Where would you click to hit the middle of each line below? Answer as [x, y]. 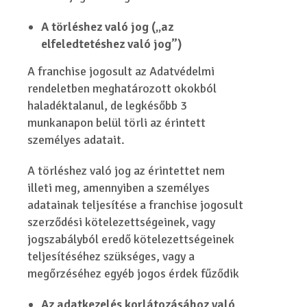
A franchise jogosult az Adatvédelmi [121, 71]
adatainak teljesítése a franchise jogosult [136, 205]
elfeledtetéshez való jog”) [112, 44]
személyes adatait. [76, 140]
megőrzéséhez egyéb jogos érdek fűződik [134, 273]
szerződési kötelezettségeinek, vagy [122, 222]
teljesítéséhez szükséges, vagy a [111, 256]
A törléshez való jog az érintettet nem [126, 171]
